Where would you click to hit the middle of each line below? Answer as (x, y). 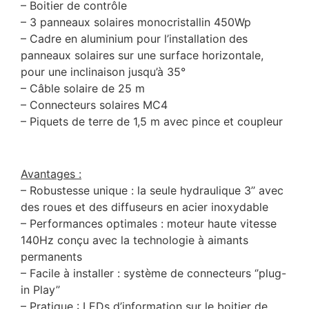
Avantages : (51, 174)
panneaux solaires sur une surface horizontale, (142, 55)
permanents (51, 257)
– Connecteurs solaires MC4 (94, 104)
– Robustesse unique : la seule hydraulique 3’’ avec (152, 191)
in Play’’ (40, 290)
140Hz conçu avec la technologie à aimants (134, 240)
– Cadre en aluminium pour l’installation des (134, 38)
